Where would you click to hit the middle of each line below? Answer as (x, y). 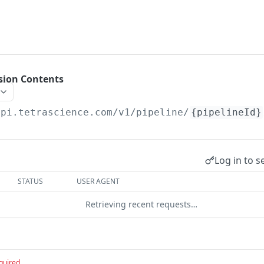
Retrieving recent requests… (141, 204)
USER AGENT (98, 181)
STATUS (31, 181)
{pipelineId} (227, 112)
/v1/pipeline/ (151, 112)
